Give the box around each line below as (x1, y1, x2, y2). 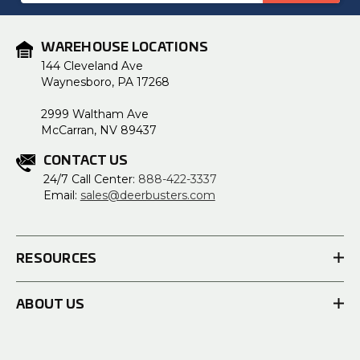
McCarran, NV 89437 (41, 122, 157, 137)
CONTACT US (43, 153, 129, 167)
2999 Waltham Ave (41, 106, 149, 121)
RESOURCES (16, 252, 97, 265)
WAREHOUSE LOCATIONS (41, 40, 209, 54)
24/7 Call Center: (43, 171, 138, 186)
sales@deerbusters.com (80, 187, 215, 202)
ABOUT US (16, 297, 84, 311)
